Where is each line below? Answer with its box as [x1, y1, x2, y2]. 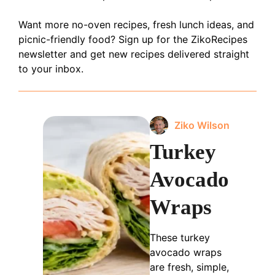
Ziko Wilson [174, 118, 230, 131]
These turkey [150, 231, 211, 244]
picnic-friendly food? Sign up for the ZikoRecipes [18, 33, 247, 45]
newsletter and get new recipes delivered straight [18, 47, 249, 60]
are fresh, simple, [150, 260, 230, 273]
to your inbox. [18, 62, 83, 75]
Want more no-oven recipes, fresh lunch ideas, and [18, 18, 254, 31]
